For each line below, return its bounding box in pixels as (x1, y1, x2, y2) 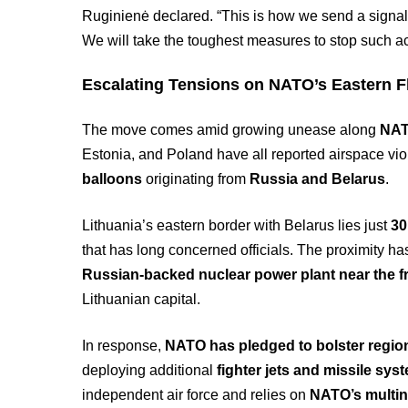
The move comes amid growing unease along (82, 122, 381, 138)
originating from (142, 171, 250, 187)
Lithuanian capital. (82, 291, 201, 307)
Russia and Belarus (250, 171, 386, 187)
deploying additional (82, 362, 218, 378)
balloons (82, 171, 143, 187)
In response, (82, 338, 166, 353)
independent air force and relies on (82, 387, 311, 403)
